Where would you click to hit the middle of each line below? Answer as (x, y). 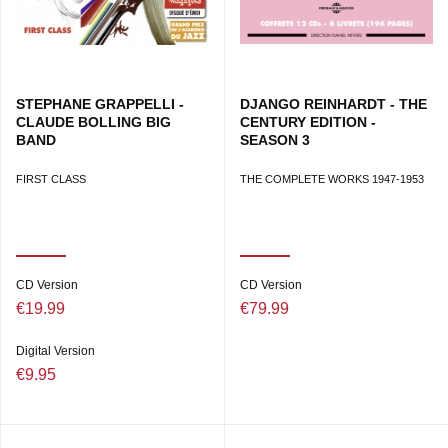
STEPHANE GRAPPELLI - (100, 104)
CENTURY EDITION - (308, 122)
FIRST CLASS (51, 179)
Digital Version (55, 351)
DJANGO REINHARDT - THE (333, 104)
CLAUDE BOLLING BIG (93, 122)
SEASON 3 (275, 140)
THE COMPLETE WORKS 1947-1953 (332, 179)
